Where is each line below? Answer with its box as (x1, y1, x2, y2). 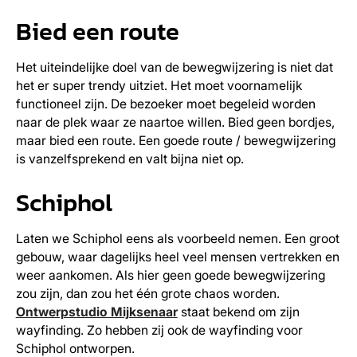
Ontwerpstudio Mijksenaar (15, 304, 178, 320)
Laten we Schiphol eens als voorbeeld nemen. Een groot (15, 230, 339, 246)
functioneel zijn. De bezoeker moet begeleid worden (15, 96, 316, 112)
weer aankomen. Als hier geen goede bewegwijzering (15, 267, 325, 283)
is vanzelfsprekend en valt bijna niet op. (15, 151, 244, 167)
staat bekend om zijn (177, 304, 300, 320)
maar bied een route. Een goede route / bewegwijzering (15, 133, 335, 149)
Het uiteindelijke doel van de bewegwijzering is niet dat (15, 60, 333, 76)
